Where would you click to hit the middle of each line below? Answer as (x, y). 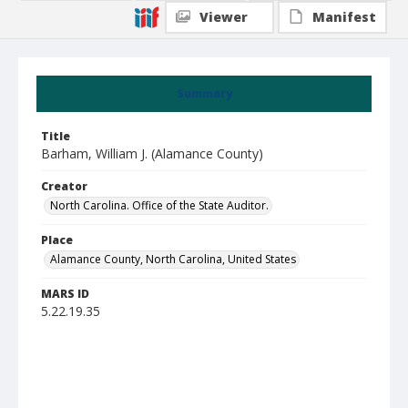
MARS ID (65, 294)
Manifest (344, 17)
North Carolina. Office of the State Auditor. (159, 205)
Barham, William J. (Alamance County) (152, 153)
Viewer (224, 17)
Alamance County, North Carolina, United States (173, 259)
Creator (64, 186)
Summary (204, 93)
